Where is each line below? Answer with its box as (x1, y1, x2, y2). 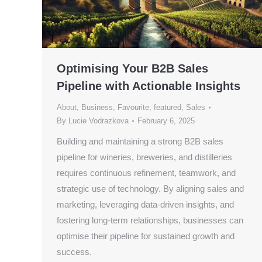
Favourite (118, 103, 149, 112)
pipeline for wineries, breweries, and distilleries (57, 152, 232, 163)
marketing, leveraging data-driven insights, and (57, 199, 234, 210)
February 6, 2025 (137, 116, 195, 126)
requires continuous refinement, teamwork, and (57, 168, 236, 178)
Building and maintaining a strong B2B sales (57, 136, 223, 147)
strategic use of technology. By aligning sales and (57, 184, 244, 194)
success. (57, 247, 92, 257)
